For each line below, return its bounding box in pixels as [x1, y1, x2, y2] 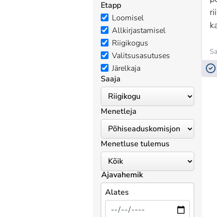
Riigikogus [112, 38, 148, 48]
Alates [105, 187, 129, 198]
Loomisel [112, 13, 144, 23]
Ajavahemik [101, 170, 143, 180]
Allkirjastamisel [112, 25, 166, 36]
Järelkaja [112, 63, 140, 74]
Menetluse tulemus [101, 139, 170, 149]
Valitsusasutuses [112, 50, 170, 61]
